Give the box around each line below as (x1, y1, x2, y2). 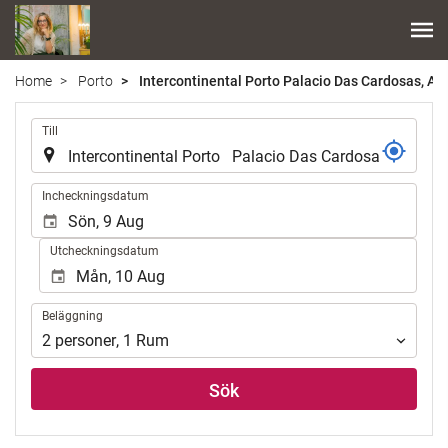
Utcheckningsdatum (49, 243, 159, 258)
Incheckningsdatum (42, 188, 149, 203)
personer (55, 331, 116, 351)
